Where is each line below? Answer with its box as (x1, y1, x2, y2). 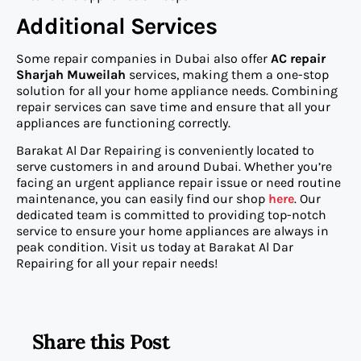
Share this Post (32, 328, 169, 355)
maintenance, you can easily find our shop (16, 191, 268, 207)
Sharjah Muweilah (16, 66, 126, 82)
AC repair (271, 50, 326, 66)
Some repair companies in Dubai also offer (16, 50, 271, 66)
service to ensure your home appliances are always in (16, 223, 329, 239)
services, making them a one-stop (126, 66, 329, 82)
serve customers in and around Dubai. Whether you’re (16, 159, 332, 175)
